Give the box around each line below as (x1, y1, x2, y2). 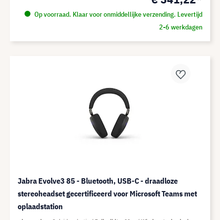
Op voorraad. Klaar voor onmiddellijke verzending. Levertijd (32, 10, 202, 19)
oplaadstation (18, 201, 63, 211)
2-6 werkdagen (159, 23, 202, 31)
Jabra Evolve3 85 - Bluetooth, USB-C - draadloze (18, 176, 178, 186)
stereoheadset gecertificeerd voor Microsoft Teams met (18, 189, 197, 198)
